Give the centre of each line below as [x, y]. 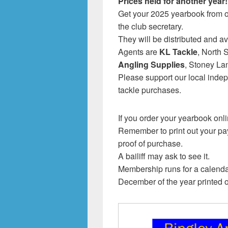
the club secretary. [151, 26]
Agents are [139, 52]
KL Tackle [178, 52]
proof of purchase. [150, 143]
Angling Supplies [151, 64]
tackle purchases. [150, 90]
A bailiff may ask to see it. [164, 156]
